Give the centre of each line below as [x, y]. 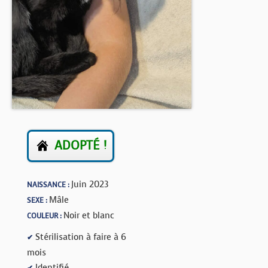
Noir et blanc [89, 215]
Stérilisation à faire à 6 [80, 237]
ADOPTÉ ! [80, 145]
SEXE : [38, 200]
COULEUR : [45, 216]
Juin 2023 [90, 184]
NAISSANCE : [49, 185]
